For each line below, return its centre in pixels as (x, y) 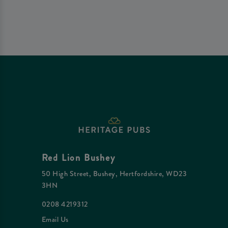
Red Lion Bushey (78, 158)
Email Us (55, 219)
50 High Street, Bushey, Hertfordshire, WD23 (114, 174)
